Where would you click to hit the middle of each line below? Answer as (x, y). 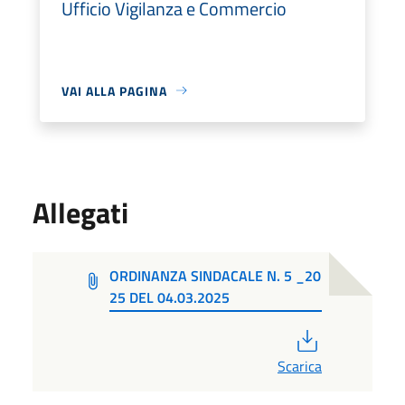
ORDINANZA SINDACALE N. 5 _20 (215, 275)
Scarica (300, 366)
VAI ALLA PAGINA (114, 90)
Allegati (80, 212)
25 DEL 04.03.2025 (169, 297)
